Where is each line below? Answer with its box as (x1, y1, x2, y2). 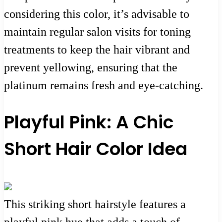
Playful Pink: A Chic (4, 109, 173, 135)
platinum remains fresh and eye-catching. (4, 79, 203, 92)
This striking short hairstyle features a (4, 197, 186, 211)
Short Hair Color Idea (4, 136, 187, 162)
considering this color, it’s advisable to (4, 7, 189, 21)
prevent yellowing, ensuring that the (4, 61, 177, 74)
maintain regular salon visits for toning (4, 25, 191, 39)
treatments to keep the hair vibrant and (4, 43, 190, 56)
